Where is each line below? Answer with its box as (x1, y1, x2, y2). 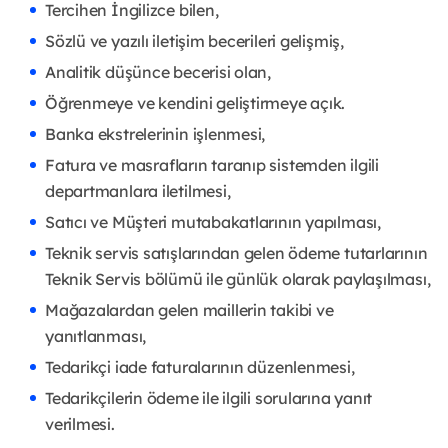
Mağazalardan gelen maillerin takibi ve (45, 300, 334, 321)
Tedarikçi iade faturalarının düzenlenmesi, (45, 357, 355, 378)
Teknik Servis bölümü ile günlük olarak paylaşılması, (45, 269, 431, 290)
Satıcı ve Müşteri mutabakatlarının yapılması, (45, 212, 381, 233)
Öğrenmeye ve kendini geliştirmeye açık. (45, 93, 346, 114)
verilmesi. (45, 414, 115, 435)
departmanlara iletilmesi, (45, 181, 231, 202)
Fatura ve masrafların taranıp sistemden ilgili (45, 155, 379, 176)
